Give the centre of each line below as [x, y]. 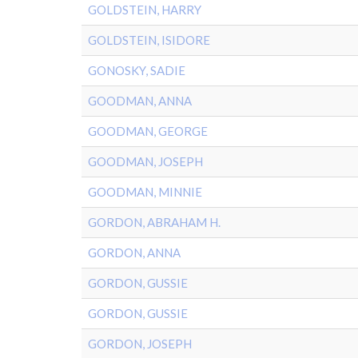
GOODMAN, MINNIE [145, 192]
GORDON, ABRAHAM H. [154, 222]
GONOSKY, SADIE [137, 70]
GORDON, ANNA [134, 253]
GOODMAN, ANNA [140, 101]
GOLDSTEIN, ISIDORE [149, 40]
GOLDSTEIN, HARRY [145, 10]
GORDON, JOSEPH [140, 344]
